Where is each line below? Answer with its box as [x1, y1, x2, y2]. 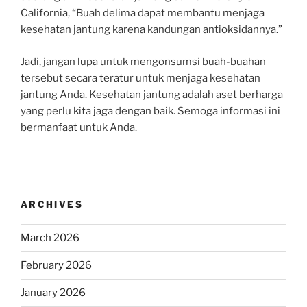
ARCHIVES [21, 199, 83, 210]
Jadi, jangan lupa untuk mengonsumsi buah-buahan [21, 55, 266, 68]
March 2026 [21, 232, 79, 244]
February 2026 [21, 259, 92, 271]
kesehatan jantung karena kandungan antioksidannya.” [21, 23, 282, 36]
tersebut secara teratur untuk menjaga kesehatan [21, 71, 260, 84]
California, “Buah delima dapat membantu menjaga [21, 7, 265, 19]
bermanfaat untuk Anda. [21, 121, 137, 134]
